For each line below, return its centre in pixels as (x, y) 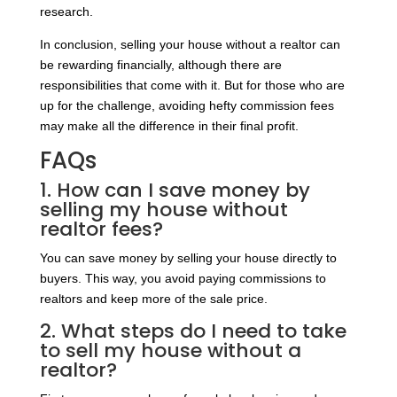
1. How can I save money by (175, 191)
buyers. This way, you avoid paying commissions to (183, 279)
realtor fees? (101, 230)
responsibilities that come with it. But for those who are (192, 86)
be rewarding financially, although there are (160, 65)
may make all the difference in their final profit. (169, 126)
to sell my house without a (170, 351)
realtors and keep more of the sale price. (153, 299)
